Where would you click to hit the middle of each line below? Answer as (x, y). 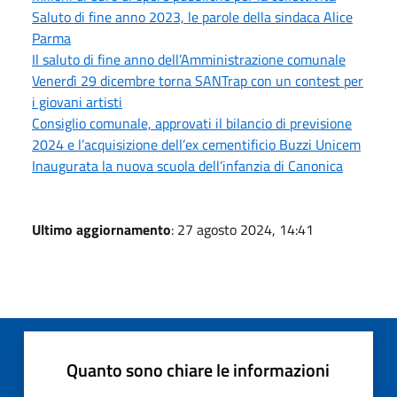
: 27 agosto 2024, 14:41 (242, 229)
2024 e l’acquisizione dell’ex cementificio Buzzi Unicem (196, 144)
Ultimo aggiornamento (101, 229)
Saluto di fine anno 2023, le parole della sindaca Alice (192, 16)
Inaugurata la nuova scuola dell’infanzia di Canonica (187, 165)
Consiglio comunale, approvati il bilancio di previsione (192, 123)
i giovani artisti (77, 101)
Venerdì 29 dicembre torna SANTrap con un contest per (198, 80)
